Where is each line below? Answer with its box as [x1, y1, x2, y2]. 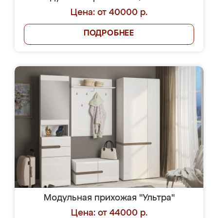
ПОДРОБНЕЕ [83, 30, 135, 37]
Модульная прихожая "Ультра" [43, 194, 175, 202]
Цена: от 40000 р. [71, 8, 147, 17]
